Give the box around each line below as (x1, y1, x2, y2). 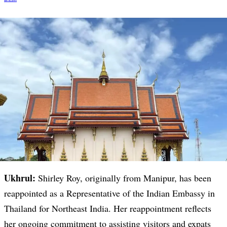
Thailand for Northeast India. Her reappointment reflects (4, 202, 211, 215)
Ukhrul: (4, 171, 35, 185)
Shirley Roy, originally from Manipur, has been (35, 172, 211, 184)
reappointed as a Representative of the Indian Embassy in (4, 187, 215, 200)
